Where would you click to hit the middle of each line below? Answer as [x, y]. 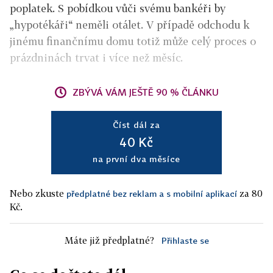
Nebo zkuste [38, 193]
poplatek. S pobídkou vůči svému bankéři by [118, 8]
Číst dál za [136, 125]
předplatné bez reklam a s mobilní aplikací [152, 193]
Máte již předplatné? [109, 240]
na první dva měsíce [136, 159]
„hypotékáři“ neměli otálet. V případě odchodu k [129, 25]
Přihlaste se [185, 240]
